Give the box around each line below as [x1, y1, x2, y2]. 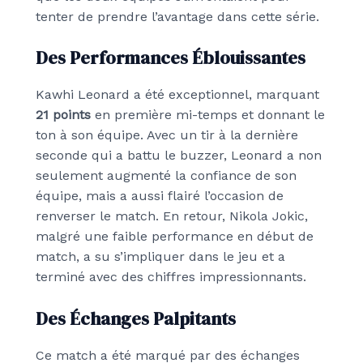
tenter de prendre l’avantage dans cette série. [36, 8, 319, 24]
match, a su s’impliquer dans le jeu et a [36, 249, 285, 265]
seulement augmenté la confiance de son [36, 168, 297, 184]
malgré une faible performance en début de [36, 228, 314, 245]
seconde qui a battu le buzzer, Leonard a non [36, 147, 322, 164]
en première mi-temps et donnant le [91, 107, 325, 123]
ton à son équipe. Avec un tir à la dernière [36, 127, 298, 143]
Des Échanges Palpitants [36, 305, 236, 331]
